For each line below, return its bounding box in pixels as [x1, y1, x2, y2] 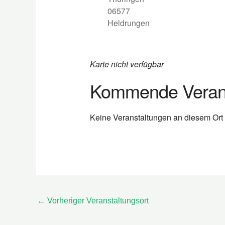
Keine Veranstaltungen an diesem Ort [89, 111, 223, 123]
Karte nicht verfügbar [89, 58, 164, 70]
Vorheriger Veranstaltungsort [45, 196, 149, 205]
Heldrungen [107, 17, 150, 29]
